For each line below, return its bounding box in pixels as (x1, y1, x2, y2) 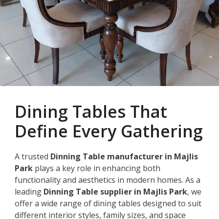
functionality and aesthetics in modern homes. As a (15, 174, 200, 185)
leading (15, 186, 44, 197)
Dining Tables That (15, 100, 167, 123)
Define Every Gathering (15, 119, 203, 142)
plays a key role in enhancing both (33, 162, 160, 174)
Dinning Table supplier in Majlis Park (44, 186, 187, 197)
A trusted (15, 151, 50, 162)
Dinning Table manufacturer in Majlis (50, 151, 198, 162)
